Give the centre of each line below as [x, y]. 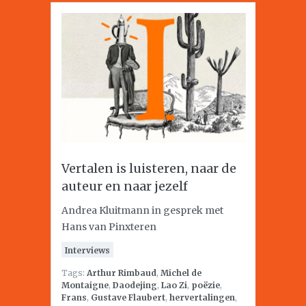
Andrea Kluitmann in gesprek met [142, 210]
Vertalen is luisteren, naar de [149, 168]
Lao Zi [174, 285]
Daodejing [135, 285]
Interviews [87, 250]
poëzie [206, 285]
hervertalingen [202, 297]
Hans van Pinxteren [109, 227]
